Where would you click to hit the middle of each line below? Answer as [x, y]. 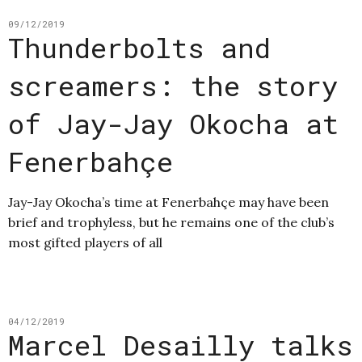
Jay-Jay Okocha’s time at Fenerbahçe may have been [168, 202]
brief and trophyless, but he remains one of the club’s [171, 223]
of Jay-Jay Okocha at [173, 124]
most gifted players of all [85, 243]
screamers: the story [173, 86]
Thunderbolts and [139, 48]
